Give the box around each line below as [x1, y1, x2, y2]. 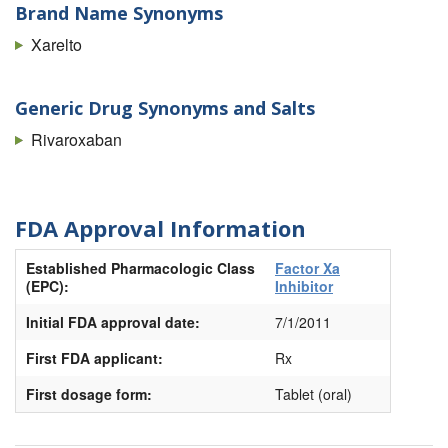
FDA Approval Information [15, 212, 306, 243]
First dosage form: [26, 384, 152, 405]
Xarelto [31, 32, 82, 56]
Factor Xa [275, 258, 340, 279]
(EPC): [26, 276, 69, 297]
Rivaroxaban [31, 127, 122, 151]
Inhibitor [275, 276, 333, 297]
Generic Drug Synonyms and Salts [15, 96, 315, 121]
